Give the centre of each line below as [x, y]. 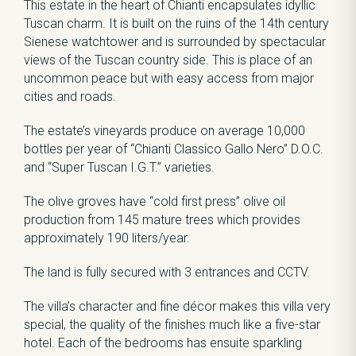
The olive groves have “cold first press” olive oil [155, 201]
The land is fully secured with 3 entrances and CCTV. [167, 272]
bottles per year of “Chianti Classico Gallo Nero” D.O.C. [174, 149]
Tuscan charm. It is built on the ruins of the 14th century [176, 23]
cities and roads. [70, 97]
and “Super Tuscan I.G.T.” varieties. [119, 167]
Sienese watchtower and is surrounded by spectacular [175, 42]
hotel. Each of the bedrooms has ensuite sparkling [163, 343]
